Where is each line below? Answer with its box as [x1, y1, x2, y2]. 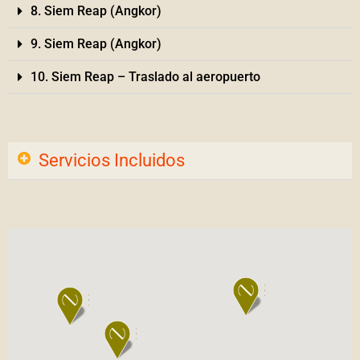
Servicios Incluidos [39, 149, 186, 170]
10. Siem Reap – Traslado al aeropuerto [31, 68, 261, 84]
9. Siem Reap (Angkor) [31, 35, 162, 51]
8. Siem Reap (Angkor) [31, 2, 162, 18]
